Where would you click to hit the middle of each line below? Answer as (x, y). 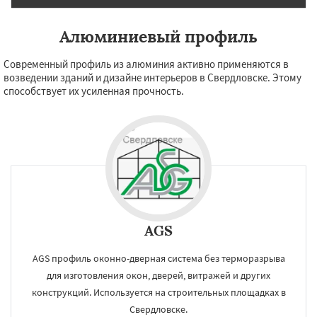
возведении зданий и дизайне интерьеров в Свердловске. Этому (152, 77)
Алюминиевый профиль (158, 36)
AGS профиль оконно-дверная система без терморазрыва (158, 258)
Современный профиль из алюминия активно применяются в (146, 64)
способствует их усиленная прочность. (94, 91)
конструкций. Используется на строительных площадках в (158, 292)
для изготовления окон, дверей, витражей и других (158, 275)
